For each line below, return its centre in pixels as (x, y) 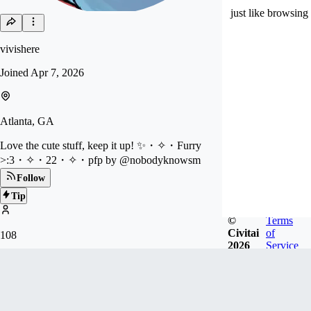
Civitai (243, 233)
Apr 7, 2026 (57, 73)
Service (282, 245)
